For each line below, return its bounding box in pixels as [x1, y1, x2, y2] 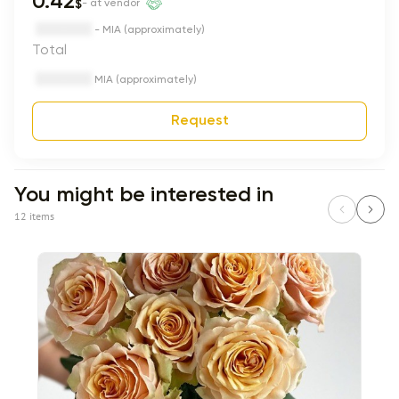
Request [170, 114, 229, 128]
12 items [14, 209, 54, 223]
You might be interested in [14, 184, 273, 206]
